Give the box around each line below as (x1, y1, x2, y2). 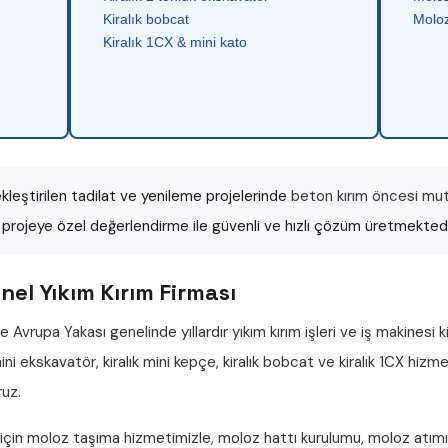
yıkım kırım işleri (232, 322, 336, 342)
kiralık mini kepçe (103, 352, 216, 372)
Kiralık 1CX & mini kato (103, 34, 248, 50)
